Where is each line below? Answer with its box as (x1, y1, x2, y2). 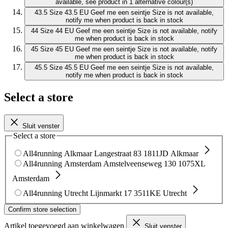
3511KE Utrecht (134, 188, 187, 197)
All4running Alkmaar (23, 149, 92, 158)
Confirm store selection (8, 205, 76, 213)
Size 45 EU (40, 45, 74, 53)
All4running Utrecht (23, 188, 88, 197)
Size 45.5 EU (49, 64, 89, 72)
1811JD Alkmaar (144, 149, 198, 158)
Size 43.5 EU (49, 9, 89, 17)
